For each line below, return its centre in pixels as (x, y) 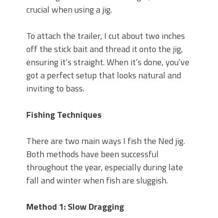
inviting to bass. (55, 88)
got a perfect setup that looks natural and (104, 75)
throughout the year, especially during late (105, 167)
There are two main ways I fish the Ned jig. (106, 141)
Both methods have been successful (92, 154)
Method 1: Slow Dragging (75, 206)
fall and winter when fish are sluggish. (97, 180)
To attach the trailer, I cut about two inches (106, 36)
